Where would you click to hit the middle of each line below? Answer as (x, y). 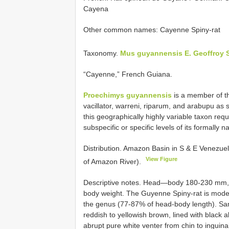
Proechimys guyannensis (128, 95)
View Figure (162, 159)
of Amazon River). (113, 161)
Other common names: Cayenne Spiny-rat (152, 30)
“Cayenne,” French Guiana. (128, 74)
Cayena (96, 9)
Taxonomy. (102, 53)
